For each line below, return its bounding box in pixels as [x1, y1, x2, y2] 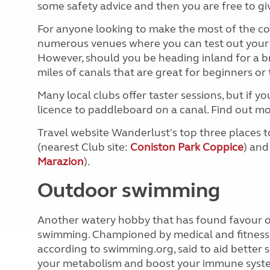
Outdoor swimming [37, 178, 220, 203]
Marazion [37, 155, 84, 168]
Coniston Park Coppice [130, 140, 243, 154]
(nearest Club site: [37, 140, 130, 154]
